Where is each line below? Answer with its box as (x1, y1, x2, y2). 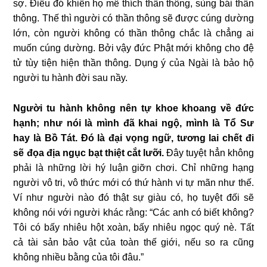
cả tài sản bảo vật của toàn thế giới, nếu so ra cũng (13, 237, 254, 247)
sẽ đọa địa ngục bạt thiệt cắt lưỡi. (13, 147, 164, 158)
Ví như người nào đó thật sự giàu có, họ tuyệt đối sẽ (13, 192, 254, 203)
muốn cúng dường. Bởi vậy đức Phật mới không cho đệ (13, 42, 254, 53)
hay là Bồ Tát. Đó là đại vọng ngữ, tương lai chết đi (13, 132, 254, 143)
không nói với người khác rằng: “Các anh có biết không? (13, 207, 254, 218)
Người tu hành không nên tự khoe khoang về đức (13, 103, 254, 113)
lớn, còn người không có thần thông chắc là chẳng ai (13, 27, 254, 38)
